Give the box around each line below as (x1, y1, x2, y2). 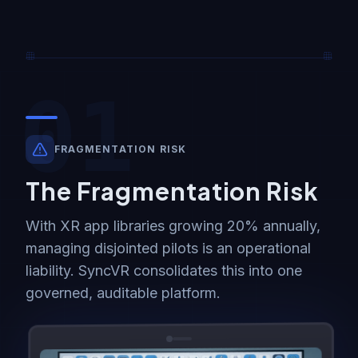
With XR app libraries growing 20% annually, (26, 217, 320, 234)
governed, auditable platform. (26, 284, 221, 301)
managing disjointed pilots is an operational (26, 239, 311, 257)
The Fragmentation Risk (26, 175, 319, 206)
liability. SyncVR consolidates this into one (26, 261, 302, 279)
